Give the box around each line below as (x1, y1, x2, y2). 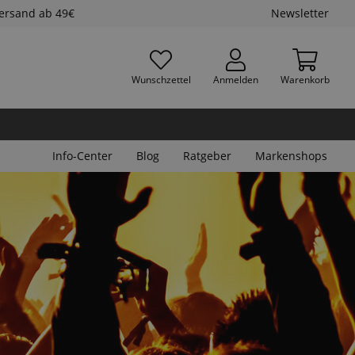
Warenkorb (280, 72, 330, 86)
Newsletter (271, 6, 329, 21)
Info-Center (52, 148, 113, 163)
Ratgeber (183, 148, 231, 163)
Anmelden (212, 72, 258, 86)
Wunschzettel (131, 72, 191, 86)
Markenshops (255, 148, 327, 163)
